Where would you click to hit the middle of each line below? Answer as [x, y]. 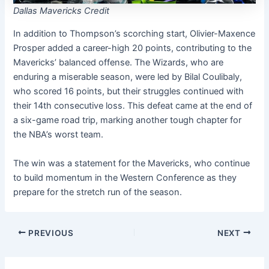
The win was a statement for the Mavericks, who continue [132, 163]
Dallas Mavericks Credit [62, 11]
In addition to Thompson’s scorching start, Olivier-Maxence [134, 34]
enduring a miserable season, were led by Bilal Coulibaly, [128, 77]
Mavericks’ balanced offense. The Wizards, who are [119, 63]
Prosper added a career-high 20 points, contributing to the [133, 48]
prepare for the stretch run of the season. [98, 192]
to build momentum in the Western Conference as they [125, 177]
